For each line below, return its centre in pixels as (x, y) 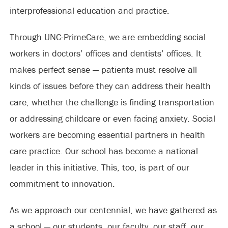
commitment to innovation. (62, 183)
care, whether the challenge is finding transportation (112, 102)
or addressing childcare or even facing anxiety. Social (112, 118)
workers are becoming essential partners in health (107, 135)
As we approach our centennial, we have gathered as (113, 210)
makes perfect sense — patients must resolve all (103, 69)
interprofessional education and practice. (89, 10)
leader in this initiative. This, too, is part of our (99, 167)
